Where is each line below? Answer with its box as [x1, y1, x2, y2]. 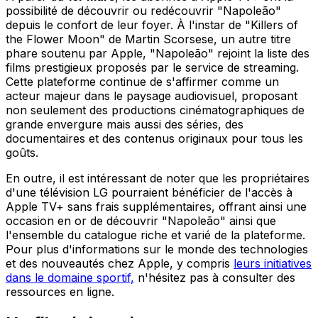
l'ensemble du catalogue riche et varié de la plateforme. [6, 227, 305, 242]
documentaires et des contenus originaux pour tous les [6, 131, 303, 146]
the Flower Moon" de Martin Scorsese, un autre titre [6, 31, 291, 46]
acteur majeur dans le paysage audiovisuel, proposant [6, 88, 297, 103]
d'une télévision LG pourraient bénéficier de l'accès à [6, 185, 292, 199]
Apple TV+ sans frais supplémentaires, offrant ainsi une [6, 199, 307, 214]
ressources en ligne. [6, 284, 114, 299]
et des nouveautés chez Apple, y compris [6, 256, 234, 270]
